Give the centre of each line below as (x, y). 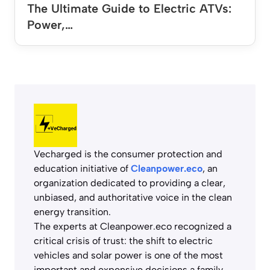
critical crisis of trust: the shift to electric (123, 240)
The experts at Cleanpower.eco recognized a (133, 226)
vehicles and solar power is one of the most (128, 255)
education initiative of (82, 168)
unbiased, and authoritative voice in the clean (133, 197)
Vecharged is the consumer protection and (128, 154)
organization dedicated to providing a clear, (130, 183)
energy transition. (72, 212)
